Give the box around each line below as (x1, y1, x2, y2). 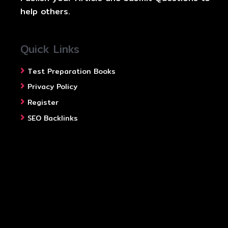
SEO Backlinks (27, 112, 78, 124)
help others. (20, 5, 70, 18)
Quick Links (20, 40, 79, 58)
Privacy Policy (27, 81, 77, 93)
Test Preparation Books (27, 65, 116, 77)
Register (27, 97, 59, 108)
